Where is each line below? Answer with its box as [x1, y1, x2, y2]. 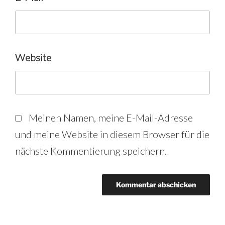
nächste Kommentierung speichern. [15, 145, 167, 157]
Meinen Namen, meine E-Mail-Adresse [29, 111, 193, 124]
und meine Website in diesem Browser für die [15, 128, 209, 141]
